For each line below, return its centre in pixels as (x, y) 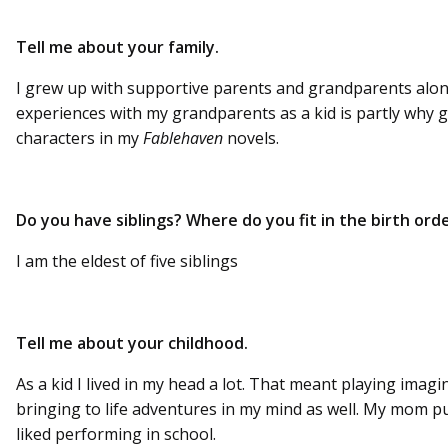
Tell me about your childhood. (132, 342)
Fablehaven (183, 137)
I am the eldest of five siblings (127, 260)
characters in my (79, 137)
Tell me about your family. (117, 46)
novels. (251, 137)
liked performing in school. (116, 433)
